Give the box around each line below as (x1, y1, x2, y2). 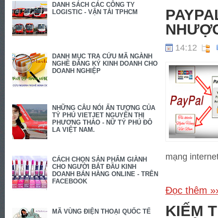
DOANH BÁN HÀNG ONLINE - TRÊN (52, 170, 159, 178)
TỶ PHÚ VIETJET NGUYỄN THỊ (52, 111, 145, 119)
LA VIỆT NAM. (52, 126, 95, 134)
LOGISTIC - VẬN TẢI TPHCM (52, 8, 138, 16)
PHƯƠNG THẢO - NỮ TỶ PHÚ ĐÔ (52, 119, 153, 127)
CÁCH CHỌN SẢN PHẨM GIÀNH (52, 156, 147, 163)
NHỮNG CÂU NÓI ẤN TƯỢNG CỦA (52, 104, 156, 112)
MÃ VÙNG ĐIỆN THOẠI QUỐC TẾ (52, 207, 151, 215)
